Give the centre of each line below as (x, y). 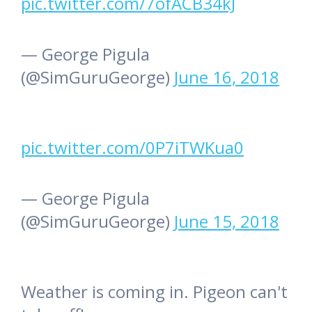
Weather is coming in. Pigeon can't (154, 292)
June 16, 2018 (227, 77)
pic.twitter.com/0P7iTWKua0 (132, 148)
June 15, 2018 (227, 221)
